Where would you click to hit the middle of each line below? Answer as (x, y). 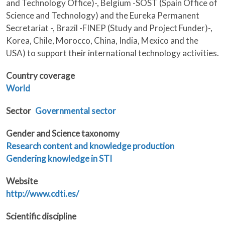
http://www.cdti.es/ (42, 194)
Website (22, 181)
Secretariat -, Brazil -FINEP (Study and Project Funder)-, (109, 28)
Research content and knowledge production (90, 146)
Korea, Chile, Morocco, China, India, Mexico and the (102, 41)
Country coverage (40, 76)
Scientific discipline (41, 216)
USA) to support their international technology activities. (113, 53)
